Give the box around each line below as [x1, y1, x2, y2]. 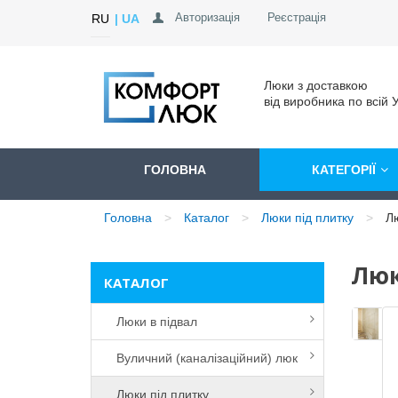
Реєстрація [267, 11, 326, 24]
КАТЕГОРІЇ [312, 163, 376, 177]
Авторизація [175, 11, 240, 24]
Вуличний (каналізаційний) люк [102, 351, 298, 365]
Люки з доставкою [264, 77, 368, 92]
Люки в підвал [102, 314, 197, 329]
